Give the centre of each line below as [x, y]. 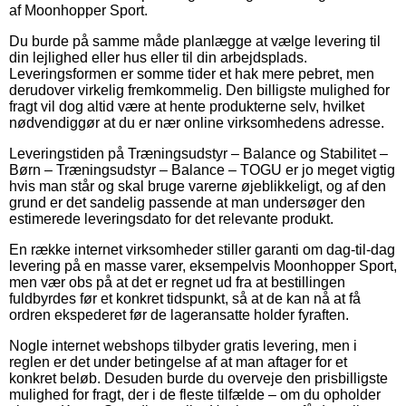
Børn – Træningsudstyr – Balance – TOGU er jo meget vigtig [202, 169]
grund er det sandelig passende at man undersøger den [187, 202]
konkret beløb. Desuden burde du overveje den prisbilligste [198, 378]
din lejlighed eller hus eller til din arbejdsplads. [158, 57]
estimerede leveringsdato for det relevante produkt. [171, 218]
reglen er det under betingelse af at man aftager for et [178, 362]
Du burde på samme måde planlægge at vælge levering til [195, 41]
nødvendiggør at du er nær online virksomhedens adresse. [197, 122]
